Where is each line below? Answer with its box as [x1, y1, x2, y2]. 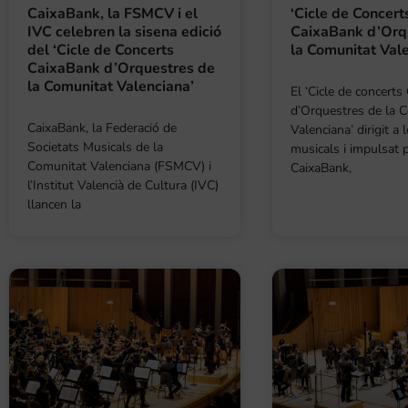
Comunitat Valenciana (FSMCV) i [27, 157, 211, 175]
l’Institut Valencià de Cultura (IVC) [27, 176, 219, 194]
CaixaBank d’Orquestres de [27, 57, 215, 78]
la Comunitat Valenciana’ [27, 76, 194, 97]
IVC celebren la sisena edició [27, 21, 221, 42]
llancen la [27, 195, 81, 213]
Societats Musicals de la [27, 138, 163, 156]
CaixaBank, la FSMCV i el [27, 3, 198, 24]
